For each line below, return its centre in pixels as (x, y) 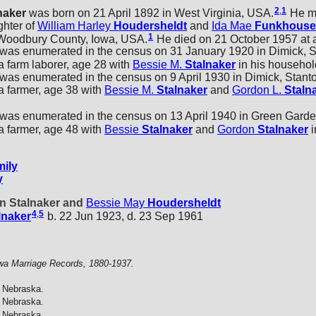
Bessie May (115, 202)
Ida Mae (232, 25)
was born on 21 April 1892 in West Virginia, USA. (150, 13)
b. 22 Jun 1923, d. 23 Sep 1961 (124, 216)
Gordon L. (257, 90)
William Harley (74, 25)
